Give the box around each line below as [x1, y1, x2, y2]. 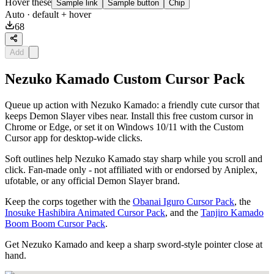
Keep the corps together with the [5, 196, 133, 207]
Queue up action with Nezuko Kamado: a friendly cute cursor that [5, 100, 259, 111]
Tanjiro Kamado [201, 207, 264, 218]
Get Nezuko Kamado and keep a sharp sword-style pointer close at [5, 239, 262, 250]
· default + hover [24, 9, 91, 20]
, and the [165, 207, 201, 218]
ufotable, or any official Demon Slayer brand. [5, 176, 180, 187]
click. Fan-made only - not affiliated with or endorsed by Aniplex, [5, 165, 257, 176]
